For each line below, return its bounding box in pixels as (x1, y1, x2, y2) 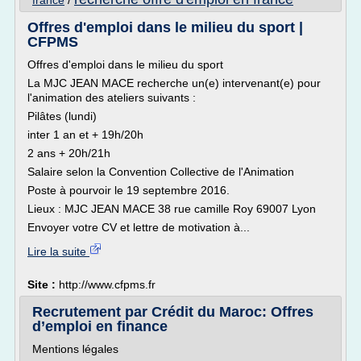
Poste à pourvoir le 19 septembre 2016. (27, 184, 230, 197)
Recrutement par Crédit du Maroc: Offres (32, 304, 313, 320)
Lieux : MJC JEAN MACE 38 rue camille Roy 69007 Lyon (27, 202, 316, 215)
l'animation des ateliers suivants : (27, 91, 196, 104)
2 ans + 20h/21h (27, 147, 110, 160)
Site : (27, 278, 59, 291)
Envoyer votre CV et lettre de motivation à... (27, 221, 250, 234)
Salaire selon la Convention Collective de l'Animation (27, 165, 294, 178)
